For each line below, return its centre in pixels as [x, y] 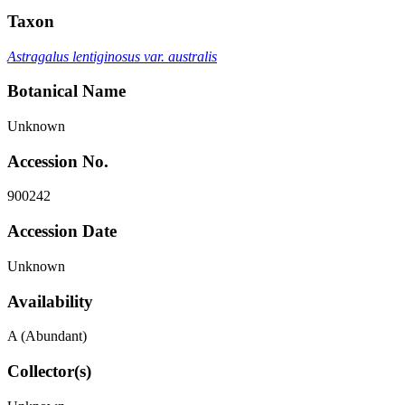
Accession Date [62, 231]
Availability [50, 301]
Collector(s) [49, 372]
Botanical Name [66, 91]
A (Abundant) [47, 336]
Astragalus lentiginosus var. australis [112, 56]
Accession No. [58, 161]
